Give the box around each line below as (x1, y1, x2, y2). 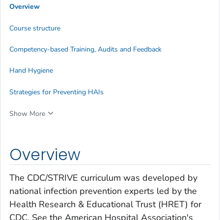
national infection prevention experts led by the (9, 185, 197, 197)
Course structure (9, 23, 60, 33)
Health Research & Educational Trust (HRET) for (9, 198, 201, 211)
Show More (9, 109, 45, 118)
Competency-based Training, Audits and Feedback (9, 45, 162, 55)
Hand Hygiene (9, 66, 53, 76)
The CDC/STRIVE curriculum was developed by (9, 172, 197, 184)
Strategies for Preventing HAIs (9, 87, 104, 97)
